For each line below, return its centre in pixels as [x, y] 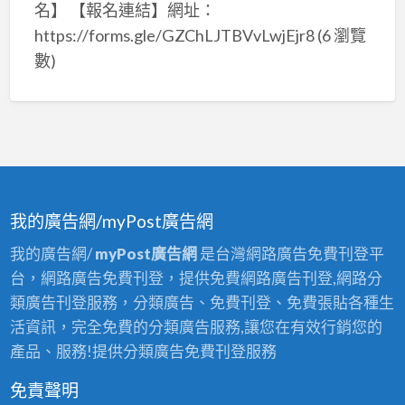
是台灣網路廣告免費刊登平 [290, 253]
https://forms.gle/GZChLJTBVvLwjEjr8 [174, 35]
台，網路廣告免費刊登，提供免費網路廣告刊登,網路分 [196, 278]
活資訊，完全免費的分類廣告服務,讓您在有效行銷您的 [196, 326]
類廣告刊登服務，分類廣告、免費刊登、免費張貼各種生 [202, 302]
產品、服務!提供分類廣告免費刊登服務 [143, 351]
